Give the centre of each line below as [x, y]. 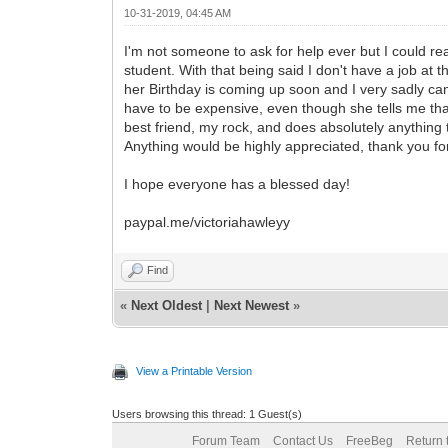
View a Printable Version [194, 370]
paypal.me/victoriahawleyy [207, 221]
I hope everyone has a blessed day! [239, 183]
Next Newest [252, 305]
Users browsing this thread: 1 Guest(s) [207, 413]
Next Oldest [167, 305]
